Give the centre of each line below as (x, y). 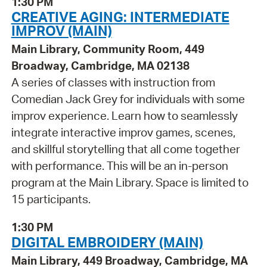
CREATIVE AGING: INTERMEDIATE (120, 17)
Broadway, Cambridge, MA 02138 (100, 66)
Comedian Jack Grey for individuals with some (128, 99)
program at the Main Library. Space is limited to (130, 182)
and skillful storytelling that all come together (125, 149)
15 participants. (51, 199)
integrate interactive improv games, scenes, (123, 132)
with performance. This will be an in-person (119, 166)
